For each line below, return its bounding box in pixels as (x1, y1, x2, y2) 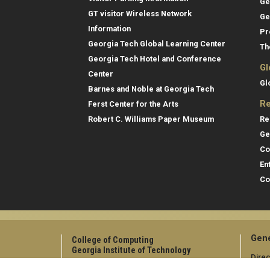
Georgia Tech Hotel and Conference (88, 54, 221, 64)
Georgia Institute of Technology (72, 245, 190, 256)
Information (88, 24, 131, 34)
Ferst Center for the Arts (88, 99, 178, 109)
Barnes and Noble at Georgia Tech (88, 84, 214, 94)
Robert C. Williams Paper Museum (88, 115, 214, 124)
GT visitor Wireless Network (88, 9, 192, 19)
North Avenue (72, 258, 121, 268)
